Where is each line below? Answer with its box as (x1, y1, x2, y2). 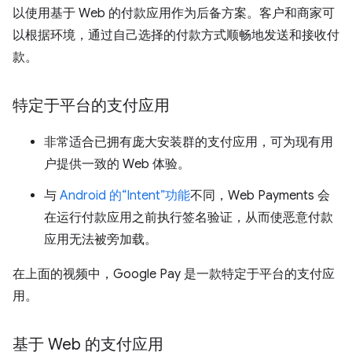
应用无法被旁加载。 (44, 232, 157, 247)
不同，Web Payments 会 (190, 188, 330, 203)
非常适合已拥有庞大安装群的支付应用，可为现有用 (44, 134, 333, 150)
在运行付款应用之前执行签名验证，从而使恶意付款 (44, 210, 333, 225)
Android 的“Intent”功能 (60, 188, 190, 203)
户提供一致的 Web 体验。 (44, 156, 190, 172)
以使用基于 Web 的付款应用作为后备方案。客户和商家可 (13, 5, 335, 21)
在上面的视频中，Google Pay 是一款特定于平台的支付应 (13, 266, 335, 282)
